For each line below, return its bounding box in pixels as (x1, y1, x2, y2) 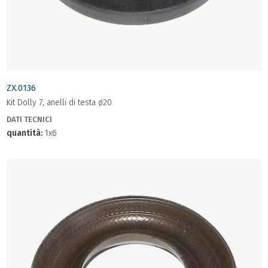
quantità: (7, 128, 42, 138)
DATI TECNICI (7, 115, 52, 124)
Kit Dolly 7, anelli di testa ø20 (7, 98, 112, 108)
